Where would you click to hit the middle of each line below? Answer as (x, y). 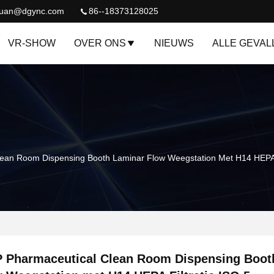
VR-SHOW (32, 43)
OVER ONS (100, 43)
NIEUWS (174, 43)
